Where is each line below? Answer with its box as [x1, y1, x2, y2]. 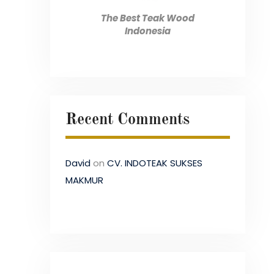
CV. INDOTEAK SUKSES [107, 157, 202, 170]
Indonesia [125, 24, 171, 37]
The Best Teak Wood [101, 11, 194, 24]
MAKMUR [65, 174, 103, 187]
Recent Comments [65, 112, 190, 128]
